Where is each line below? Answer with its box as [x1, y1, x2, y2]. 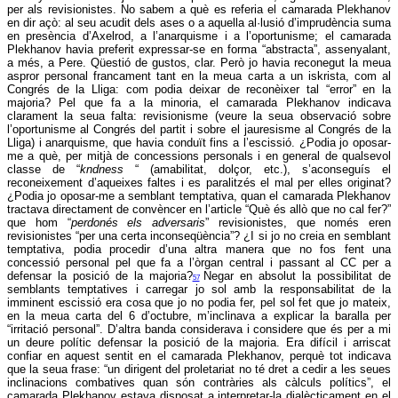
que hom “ [7, 216, 71, 230]
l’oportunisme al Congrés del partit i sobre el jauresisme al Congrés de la [7, 123, 391, 137]
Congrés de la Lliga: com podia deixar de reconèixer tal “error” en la [7, 83, 391, 97]
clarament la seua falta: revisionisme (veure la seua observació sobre [7, 109, 391, 123]
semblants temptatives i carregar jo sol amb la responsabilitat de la [7, 283, 391, 297]
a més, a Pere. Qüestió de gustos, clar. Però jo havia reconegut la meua [7, 56, 391, 70]
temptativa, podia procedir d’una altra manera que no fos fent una [7, 243, 391, 257]
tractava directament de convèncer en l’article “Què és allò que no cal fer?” [7, 203, 391, 217]
